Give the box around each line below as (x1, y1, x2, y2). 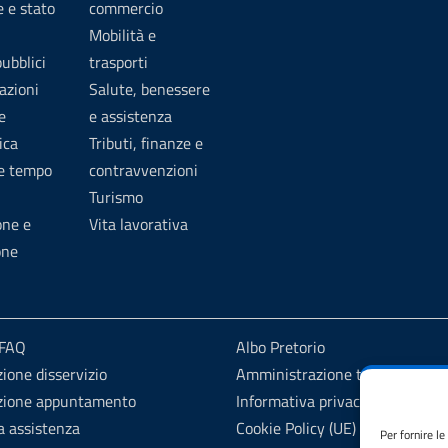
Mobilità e (89, 23, 156, 47)
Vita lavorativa (89, 212, 188, 236)
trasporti (89, 50, 148, 74)
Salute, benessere (89, 77, 210, 101)
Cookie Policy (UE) (235, 416, 356, 440)
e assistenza (89, 104, 172, 128)
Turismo (89, 185, 143, 209)
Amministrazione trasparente (235, 362, 436, 386)
